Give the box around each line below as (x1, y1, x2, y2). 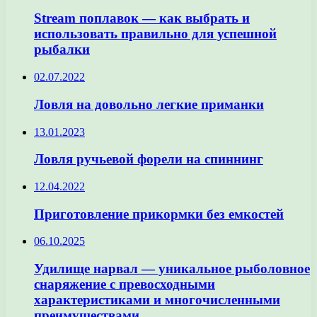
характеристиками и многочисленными (34, 292, 280, 308)
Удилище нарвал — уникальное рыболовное (34, 261, 310, 277)
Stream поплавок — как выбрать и (34, 11, 250, 26)
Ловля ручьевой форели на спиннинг (34, 151, 263, 167)
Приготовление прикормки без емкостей (34, 206, 284, 221)
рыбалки (34, 42, 90, 57)
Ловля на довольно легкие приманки (34, 96, 264, 112)
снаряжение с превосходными (34, 277, 215, 292)
